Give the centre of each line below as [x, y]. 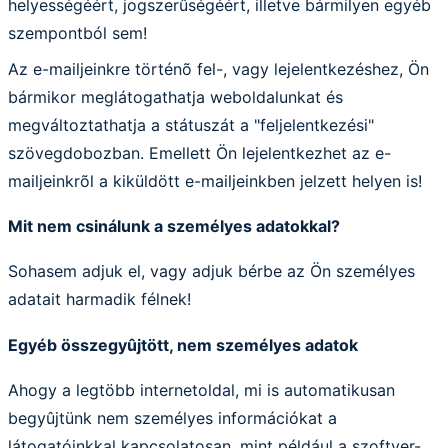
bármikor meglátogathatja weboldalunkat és [175, 96]
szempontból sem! [77, 32]
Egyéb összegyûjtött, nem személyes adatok [183, 344]
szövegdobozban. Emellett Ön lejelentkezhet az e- [199, 152]
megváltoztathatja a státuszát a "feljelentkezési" [191, 124]
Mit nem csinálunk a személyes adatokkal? [174, 226]
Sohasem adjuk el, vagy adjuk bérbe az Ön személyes [211, 271]
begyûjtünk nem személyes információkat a [172, 418]
